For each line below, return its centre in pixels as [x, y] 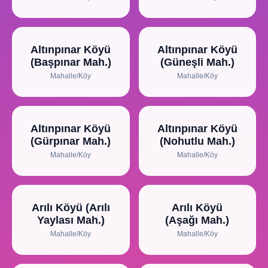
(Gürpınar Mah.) [71, 141]
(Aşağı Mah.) [197, 220]
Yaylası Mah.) [71, 220]
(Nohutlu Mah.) [197, 141]
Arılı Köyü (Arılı [71, 208]
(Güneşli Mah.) [197, 62]
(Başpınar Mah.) [71, 62]
